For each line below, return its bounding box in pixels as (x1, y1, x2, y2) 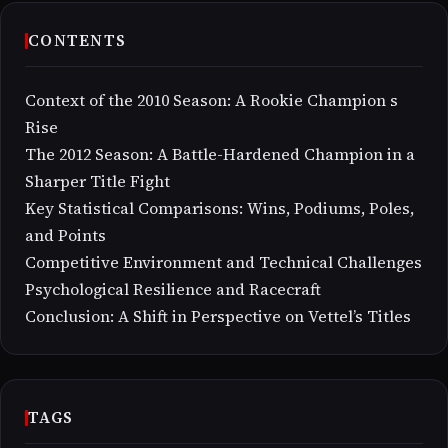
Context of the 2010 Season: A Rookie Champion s (25, 89, 398, 112)
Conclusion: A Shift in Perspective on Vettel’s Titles (25, 305, 411, 328)
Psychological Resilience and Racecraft (25, 278, 321, 301)
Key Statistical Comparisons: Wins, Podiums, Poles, (25, 197, 414, 220)
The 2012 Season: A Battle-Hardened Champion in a (25, 143, 415, 166)
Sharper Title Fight (25, 170, 170, 193)
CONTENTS (28, 29, 127, 52)
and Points (25, 224, 106, 247)
